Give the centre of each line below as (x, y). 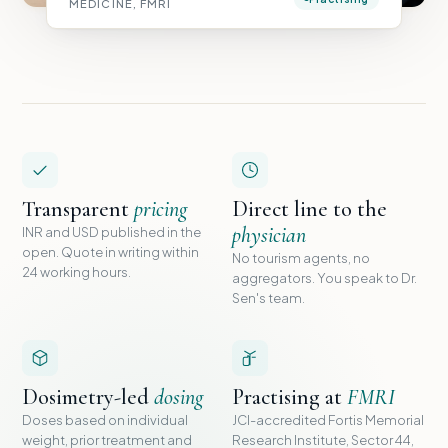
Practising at (289, 396)
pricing (160, 208)
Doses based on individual (105, 419)
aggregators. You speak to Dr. (324, 277)
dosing (178, 396)
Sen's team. (268, 297)
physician (269, 234)
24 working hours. (76, 271)
